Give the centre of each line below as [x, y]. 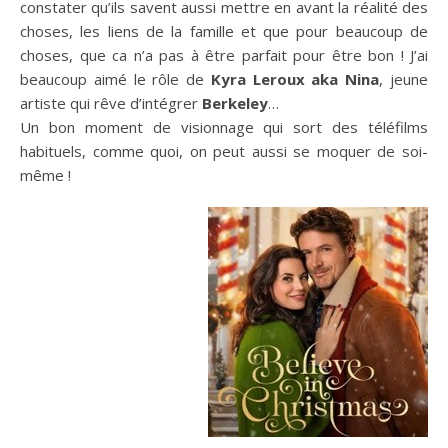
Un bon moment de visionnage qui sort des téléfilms [224, 126]
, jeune [404, 78]
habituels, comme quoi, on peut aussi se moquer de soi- [224, 150]
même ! [45, 174]
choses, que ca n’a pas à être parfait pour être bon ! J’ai [224, 54]
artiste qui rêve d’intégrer [111, 102]
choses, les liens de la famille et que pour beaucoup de [224, 30]
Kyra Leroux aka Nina [295, 78]
